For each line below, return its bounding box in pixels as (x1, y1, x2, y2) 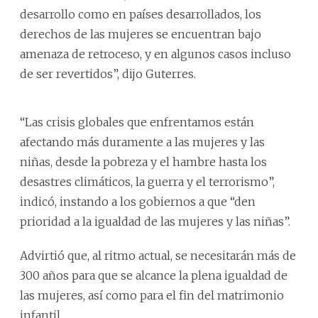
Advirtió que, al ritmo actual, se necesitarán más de (20, 248, 296, 263)
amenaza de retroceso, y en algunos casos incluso (20, 46, 291, 61)
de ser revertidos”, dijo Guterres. (20, 66, 196, 81)
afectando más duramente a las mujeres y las (20, 134, 265, 149)
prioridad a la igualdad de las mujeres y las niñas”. (20, 214, 290, 229)
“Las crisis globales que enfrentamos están (20, 114, 254, 129)
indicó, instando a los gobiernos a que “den (20, 194, 256, 209)
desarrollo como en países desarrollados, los (20, 6, 261, 21)
